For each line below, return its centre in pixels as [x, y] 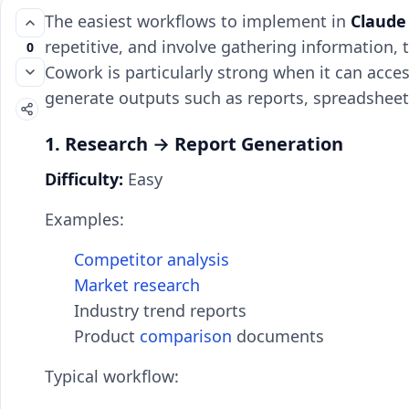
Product [107, 336]
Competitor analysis [152, 259]
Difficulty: [84, 179]
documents [278, 336]
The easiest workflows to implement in [198, 21]
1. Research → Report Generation [194, 144]
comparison [186, 336]
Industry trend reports [160, 310]
